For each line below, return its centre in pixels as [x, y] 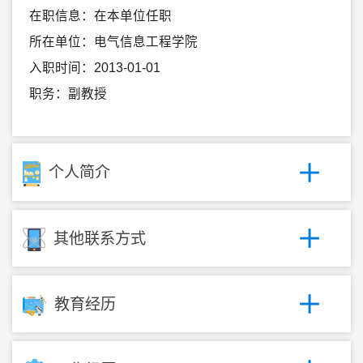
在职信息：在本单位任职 [100, 15]
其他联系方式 [99, 238]
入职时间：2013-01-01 [94, 67]
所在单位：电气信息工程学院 [113, 41]
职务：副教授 [68, 93]
